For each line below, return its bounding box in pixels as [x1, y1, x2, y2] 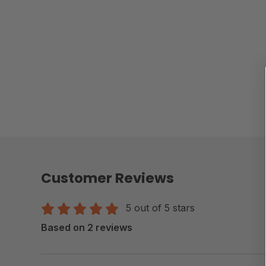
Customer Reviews [41, 168, 174, 188]
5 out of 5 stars [126, 201, 195, 214]
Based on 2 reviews [41, 221, 132, 233]
